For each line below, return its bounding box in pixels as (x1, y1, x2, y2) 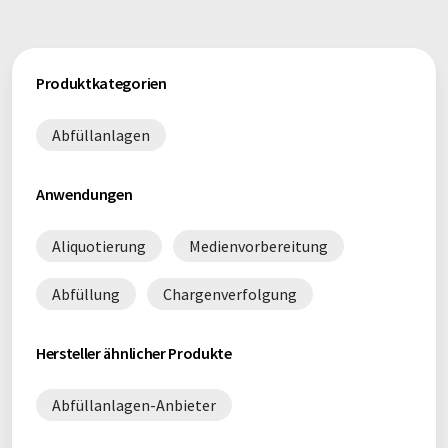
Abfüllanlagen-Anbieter (52, 395, 216, 415)
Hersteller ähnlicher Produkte (36, 343, 232, 363)
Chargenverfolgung (163, 284, 297, 304)
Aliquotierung (52, 236, 146, 256)
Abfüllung (52, 284, 120, 304)
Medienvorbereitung (189, 236, 328, 256)
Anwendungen (36, 184, 133, 204)
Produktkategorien (36, 73, 167, 93)
